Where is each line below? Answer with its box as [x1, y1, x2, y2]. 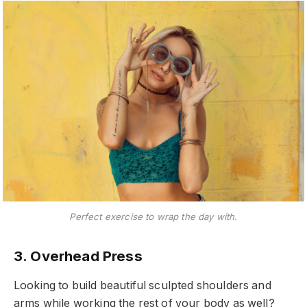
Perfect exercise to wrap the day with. [69, 211, 238, 223]
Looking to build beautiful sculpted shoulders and [14, 279, 271, 293]
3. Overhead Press [14, 247, 143, 265]
